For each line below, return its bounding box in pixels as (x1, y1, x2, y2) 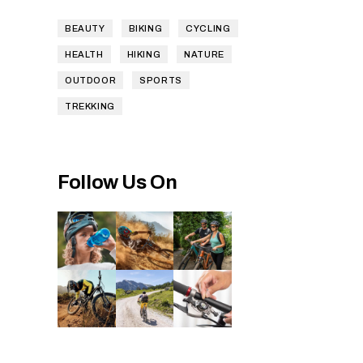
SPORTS (139, 75, 182, 85)
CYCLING (186, 23, 231, 33)
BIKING (128, 23, 163, 33)
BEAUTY (65, 23, 105, 33)
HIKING (126, 49, 161, 59)
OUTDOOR (65, 75, 117, 85)
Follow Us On (58, 172, 177, 193)
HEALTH (65, 49, 104, 59)
